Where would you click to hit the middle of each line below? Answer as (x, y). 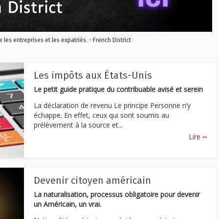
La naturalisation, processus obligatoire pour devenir (117, 194)
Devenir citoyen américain (92, 180)
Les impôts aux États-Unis (93, 75)
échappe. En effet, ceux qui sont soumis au (101, 115)
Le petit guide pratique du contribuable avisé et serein (118, 89)
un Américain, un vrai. (67, 204)
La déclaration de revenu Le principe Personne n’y (112, 105)
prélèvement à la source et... (78, 125)
